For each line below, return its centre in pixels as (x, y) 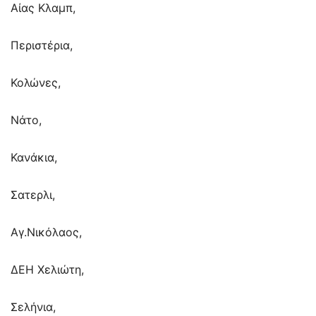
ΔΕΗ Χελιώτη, (47, 270)
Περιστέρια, (42, 45)
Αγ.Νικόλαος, (46, 232)
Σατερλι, (33, 195)
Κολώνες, (36, 83)
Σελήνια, (33, 307)
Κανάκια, (34, 158)
